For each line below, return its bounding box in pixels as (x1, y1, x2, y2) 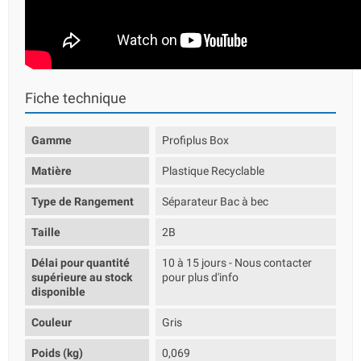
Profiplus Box (162, 134, 230, 147)
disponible (31, 285, 85, 298)
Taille (31, 226, 60, 239)
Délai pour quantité (31, 256, 130, 269)
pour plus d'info (162, 271, 239, 284)
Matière (31, 164, 72, 177)
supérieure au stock (31, 271, 132, 284)
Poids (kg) (31, 346, 83, 359)
